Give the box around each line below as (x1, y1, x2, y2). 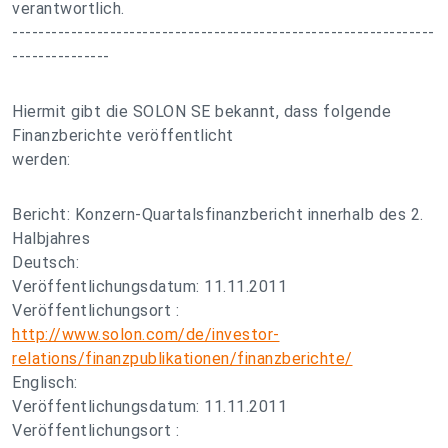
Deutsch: (12, 253, 79, 272)
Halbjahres (12, 229, 90, 248)
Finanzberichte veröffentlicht (12, 126, 234, 145)
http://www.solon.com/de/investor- (12, 325, 280, 344)
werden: (12, 150, 71, 169)
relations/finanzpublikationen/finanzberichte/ (12, 349, 353, 368)
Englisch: (12, 373, 78, 392)
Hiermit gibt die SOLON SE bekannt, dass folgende (12, 102, 391, 121)
